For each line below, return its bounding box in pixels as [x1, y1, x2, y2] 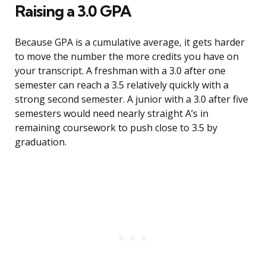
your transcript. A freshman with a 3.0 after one [15, 64, 226, 78]
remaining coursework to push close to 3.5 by [15, 121, 217, 135]
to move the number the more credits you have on [15, 50, 239, 64]
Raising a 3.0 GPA [15, 1, 131, 21]
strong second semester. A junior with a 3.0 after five [15, 93, 248, 106]
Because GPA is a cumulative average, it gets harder [15, 36, 245, 49]
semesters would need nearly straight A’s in [15, 107, 208, 121]
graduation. [15, 135, 66, 149]
